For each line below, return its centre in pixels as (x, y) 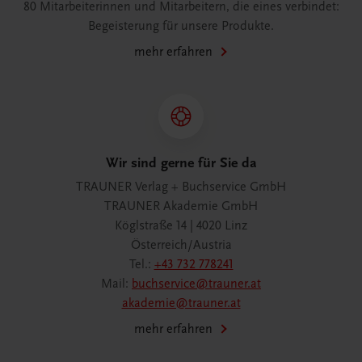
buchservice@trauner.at (196, 284)
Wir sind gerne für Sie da (181, 163)
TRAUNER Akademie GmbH (181, 206)
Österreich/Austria (181, 245)
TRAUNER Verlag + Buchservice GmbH (181, 187)
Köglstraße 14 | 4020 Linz (181, 225)
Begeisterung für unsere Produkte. (181, 26)
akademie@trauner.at (181, 303)
